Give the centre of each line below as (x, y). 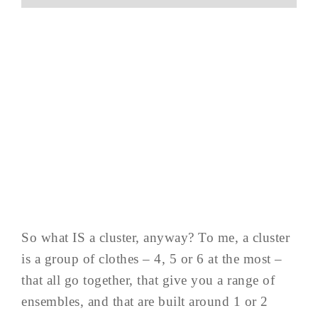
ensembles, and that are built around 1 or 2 (145, 302)
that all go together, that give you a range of (148, 280)
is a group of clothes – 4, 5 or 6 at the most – (152, 259)
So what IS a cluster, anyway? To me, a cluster (155, 238)
